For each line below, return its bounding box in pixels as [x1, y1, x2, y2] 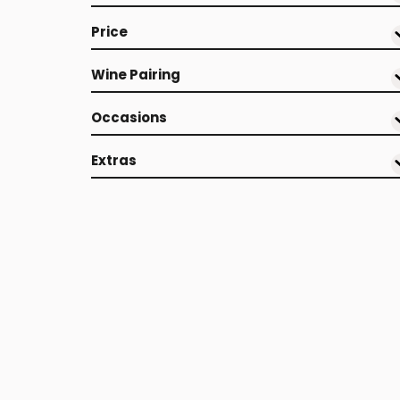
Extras [91, 151, 137, 170]
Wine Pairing [91, 65, 180, 84]
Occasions [91, 108, 167, 127]
